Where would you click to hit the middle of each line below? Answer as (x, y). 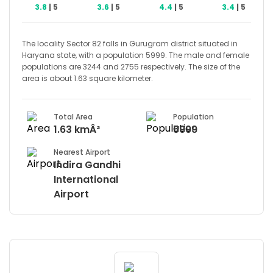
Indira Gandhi (87, 165)
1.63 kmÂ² (77, 130)
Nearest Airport (82, 152)
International (86, 180)
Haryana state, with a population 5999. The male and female (136, 55)
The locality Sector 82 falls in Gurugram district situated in (130, 44)
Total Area (73, 117)
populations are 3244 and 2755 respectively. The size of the (131, 67)
